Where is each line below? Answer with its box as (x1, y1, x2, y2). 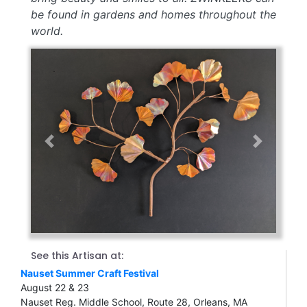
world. (31, 24, 63, 38)
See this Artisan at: (31, 248, 123, 262)
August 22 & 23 (21, 281, 89, 293)
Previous (48, 141, 87, 153)
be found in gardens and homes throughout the (31, 8, 276, 22)
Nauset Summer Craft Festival (21, 267, 159, 279)
